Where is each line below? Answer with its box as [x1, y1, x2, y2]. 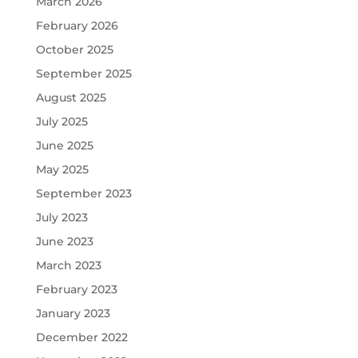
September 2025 [35, 66, 132, 81]
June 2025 [35, 138, 93, 153]
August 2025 [35, 90, 106, 105]
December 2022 [35, 330, 128, 344]
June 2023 [35, 234, 93, 249]
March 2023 [35, 258, 101, 272]
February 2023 [35, 282, 117, 296]
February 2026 [35, 18, 118, 33]
